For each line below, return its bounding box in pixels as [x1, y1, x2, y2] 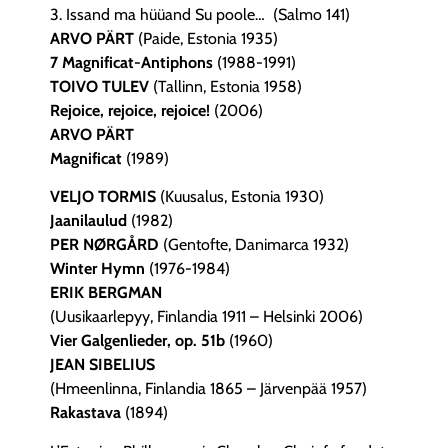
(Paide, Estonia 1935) [138, 28, 278, 48]
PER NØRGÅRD [50, 235, 159, 255]
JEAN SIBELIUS [50, 355, 155, 375]
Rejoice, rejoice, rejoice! [50, 100, 210, 120]
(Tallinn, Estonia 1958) [149, 76, 302, 96]
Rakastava [50, 403, 121, 423]
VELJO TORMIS [50, 187, 156, 207]
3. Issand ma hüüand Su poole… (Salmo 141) [50, 4, 350, 24]
